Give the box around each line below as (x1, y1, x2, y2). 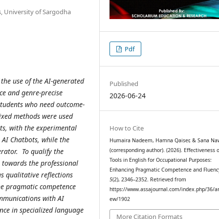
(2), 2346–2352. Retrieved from (112, 176, 187, 183)
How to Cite (109, 124, 144, 133)
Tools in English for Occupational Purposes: (109, 156, 212, 164)
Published (109, 79, 139, 88)
